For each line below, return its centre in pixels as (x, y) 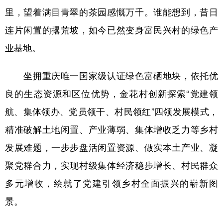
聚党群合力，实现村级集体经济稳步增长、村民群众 (111, 165)
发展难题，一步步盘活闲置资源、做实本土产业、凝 (111, 147)
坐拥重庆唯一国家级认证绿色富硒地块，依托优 (111, 75)
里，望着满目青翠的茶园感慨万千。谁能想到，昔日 (111, 11)
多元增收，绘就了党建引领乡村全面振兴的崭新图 (111, 182)
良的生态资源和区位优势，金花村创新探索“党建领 (111, 93)
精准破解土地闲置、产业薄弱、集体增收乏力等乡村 (111, 129)
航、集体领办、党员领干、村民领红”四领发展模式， (111, 111)
